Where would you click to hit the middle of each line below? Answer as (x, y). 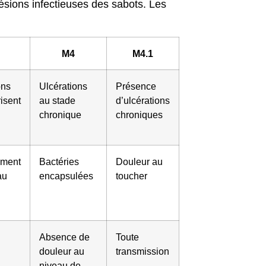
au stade (57, 101)
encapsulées (66, 176)
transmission (142, 251)
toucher (132, 176)
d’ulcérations (143, 101)
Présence (136, 86)
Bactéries (59, 162)
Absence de (64, 237)
